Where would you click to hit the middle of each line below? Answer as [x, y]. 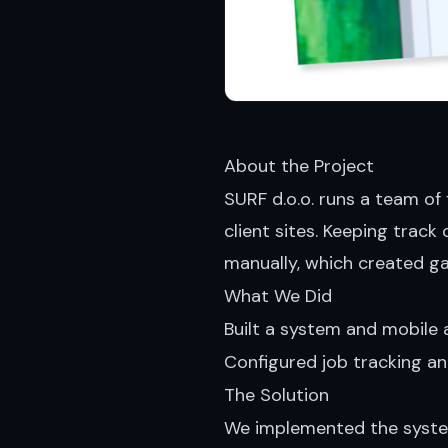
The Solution [276, 394]
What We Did [278, 295]
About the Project [299, 165]
